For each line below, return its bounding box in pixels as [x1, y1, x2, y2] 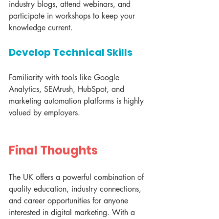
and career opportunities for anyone [9, 196, 131, 206]
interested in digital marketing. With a [9, 207, 137, 218]
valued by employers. [9, 108, 80, 118]
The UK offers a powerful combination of [9, 172, 146, 183]
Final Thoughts [9, 142, 98, 159]
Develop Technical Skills [9, 45, 132, 60]
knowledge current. [9, 22, 73, 33]
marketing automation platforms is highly [9, 96, 146, 107]
